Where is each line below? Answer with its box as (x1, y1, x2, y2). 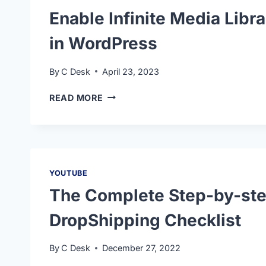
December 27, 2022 (102, 243, 181, 254)
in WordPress (49, 33, 157, 54)
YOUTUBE (49, 168, 88, 178)
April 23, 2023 (102, 66, 160, 77)
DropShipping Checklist (49, 210, 241, 230)
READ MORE (49, 92, 103, 103)
